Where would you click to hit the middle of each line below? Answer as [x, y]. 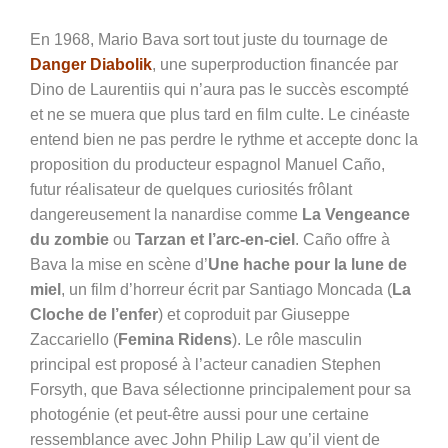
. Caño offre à [342, 240]
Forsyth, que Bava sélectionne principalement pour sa [220, 390]
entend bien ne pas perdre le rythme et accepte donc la [224, 140]
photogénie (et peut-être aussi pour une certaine [199, 415]
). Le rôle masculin [297, 340]
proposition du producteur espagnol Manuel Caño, [207, 165]
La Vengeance [356, 215]
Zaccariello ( [74, 340]
